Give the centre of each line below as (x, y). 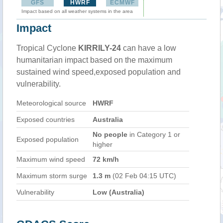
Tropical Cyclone (47, 48)
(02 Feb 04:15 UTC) (143, 176)
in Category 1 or (154, 134)
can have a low (149, 48)
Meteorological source (51, 103)
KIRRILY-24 (100, 48)
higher (103, 144)
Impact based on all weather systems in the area (77, 11)
